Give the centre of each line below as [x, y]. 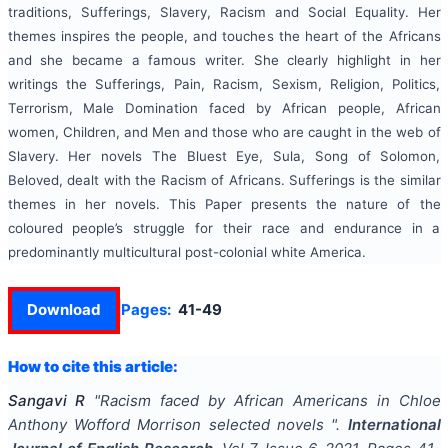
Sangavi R [46, 401]
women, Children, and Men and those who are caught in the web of [224, 132]
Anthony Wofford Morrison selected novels [169, 425]
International [394, 425]
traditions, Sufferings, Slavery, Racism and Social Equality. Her [224, 12]
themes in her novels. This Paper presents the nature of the [224, 204]
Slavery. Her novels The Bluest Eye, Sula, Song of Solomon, [224, 156]
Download [63, 310]
